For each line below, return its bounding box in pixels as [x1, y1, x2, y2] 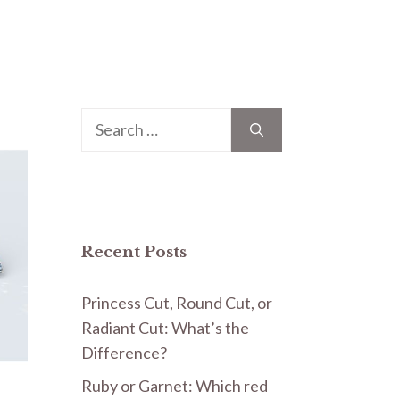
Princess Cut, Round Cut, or [81, 292, 272, 312]
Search [80, 109, 129, 129]
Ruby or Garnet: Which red [81, 375, 268, 396]
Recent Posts [81, 242, 187, 262]
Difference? [81, 342, 167, 362]
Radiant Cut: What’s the [81, 317, 249, 337]
